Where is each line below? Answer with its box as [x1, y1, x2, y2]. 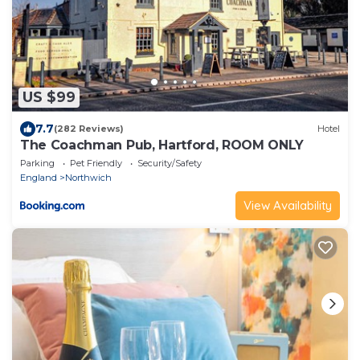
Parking [20, 157, 55, 169]
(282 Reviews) [54, 123, 124, 135]
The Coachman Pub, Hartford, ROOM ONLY [20, 137, 305, 153]
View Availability [243, 197, 332, 213]
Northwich [65, 171, 112, 183]
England [20, 171, 57, 183]
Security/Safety [137, 157, 202, 169]
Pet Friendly [70, 157, 122, 169]
